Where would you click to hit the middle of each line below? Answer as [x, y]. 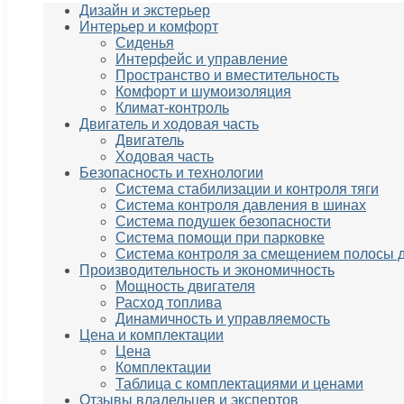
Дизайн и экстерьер [145, 11]
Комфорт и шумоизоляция [203, 92]
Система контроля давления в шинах [241, 206]
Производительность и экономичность [207, 271]
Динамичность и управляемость [223, 319]
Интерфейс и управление [202, 60]
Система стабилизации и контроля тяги [247, 189]
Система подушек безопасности [223, 222]
